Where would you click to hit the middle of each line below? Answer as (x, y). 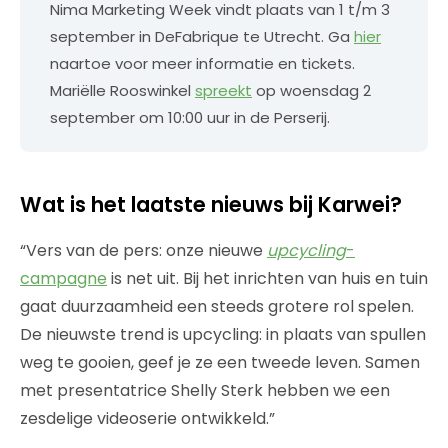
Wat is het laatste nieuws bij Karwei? (211, 205)
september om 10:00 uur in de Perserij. (190, 118)
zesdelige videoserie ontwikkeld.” (147, 419)
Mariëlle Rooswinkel (122, 91)
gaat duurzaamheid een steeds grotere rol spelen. (217, 307)
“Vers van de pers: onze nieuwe (143, 251)
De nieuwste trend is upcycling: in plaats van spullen (223, 335)
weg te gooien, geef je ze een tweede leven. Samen (220, 363)
